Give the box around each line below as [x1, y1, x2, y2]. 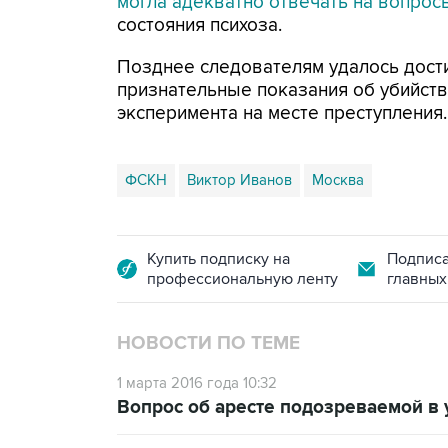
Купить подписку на [147, 249, 290, 269]
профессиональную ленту [147, 269, 338, 289]
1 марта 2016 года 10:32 [117, 374, 277, 392]
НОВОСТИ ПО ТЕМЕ [117, 332, 300, 355]
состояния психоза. [117, 14, 282, 37]
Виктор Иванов [187, 171, 292, 189]
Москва [312, 171, 364, 189]
